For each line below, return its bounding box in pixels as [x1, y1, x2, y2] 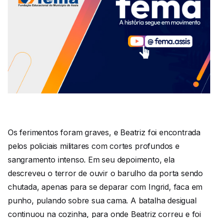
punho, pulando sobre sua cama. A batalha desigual [8, 195, 197, 205]
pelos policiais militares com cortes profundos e [8, 141, 180, 151]
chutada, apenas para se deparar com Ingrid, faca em [8, 182, 203, 192]
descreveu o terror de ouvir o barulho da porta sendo [8, 168, 203, 178]
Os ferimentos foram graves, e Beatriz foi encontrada [8, 127, 201, 137]
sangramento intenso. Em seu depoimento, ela [8, 154, 175, 164]
